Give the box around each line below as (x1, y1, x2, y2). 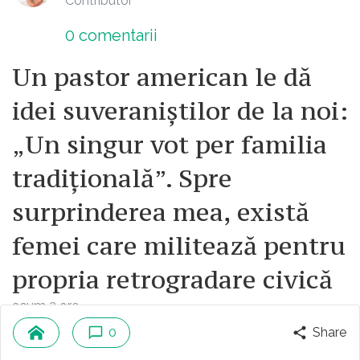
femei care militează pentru (12, 230, 346, 263)
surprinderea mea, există (12, 196, 309, 229)
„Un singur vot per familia (12, 129, 327, 162)
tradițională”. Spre (12, 162, 232, 195)
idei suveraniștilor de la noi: (12, 95, 348, 128)
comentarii (75, 26, 157, 46)
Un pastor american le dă (12, 61, 312, 94)
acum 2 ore (12, 298, 79, 314)
